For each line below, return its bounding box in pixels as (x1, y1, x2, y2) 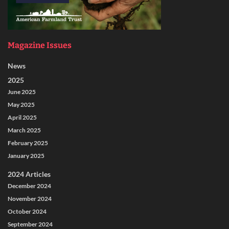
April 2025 (8, 113, 37, 122)
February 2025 (8, 139, 48, 147)
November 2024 (8, 195, 52, 203)
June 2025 (8, 88, 36, 96)
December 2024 (8, 182, 51, 190)
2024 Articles (8, 170, 51, 179)
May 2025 (8, 101, 35, 109)
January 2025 (8, 152, 44, 160)
